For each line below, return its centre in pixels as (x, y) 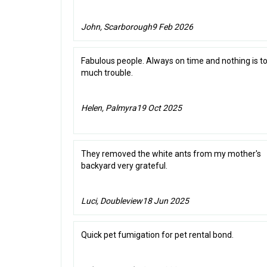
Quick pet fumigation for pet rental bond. (157, 235)
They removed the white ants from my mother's (171, 154)
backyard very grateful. (124, 166)
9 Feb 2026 (173, 27)
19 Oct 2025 (159, 108)
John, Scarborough (117, 27)
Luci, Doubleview (112, 201)
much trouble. (107, 73)
